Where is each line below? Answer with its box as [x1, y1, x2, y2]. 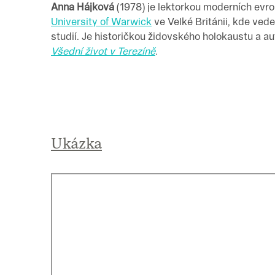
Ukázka [51, 134, 102, 151]
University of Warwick [51, 15, 152, 28]
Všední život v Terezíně [51, 45, 155, 57]
